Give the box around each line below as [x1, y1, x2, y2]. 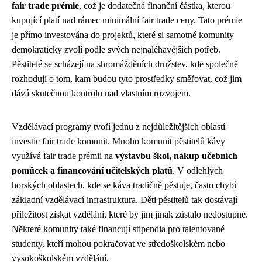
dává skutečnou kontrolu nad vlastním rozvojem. [12, 88, 191, 98]
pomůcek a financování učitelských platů [12, 165, 173, 175]
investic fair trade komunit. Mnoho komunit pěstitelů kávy [12, 136, 225, 146]
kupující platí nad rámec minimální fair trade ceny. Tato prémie [12, 15, 242, 25]
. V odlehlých [173, 165, 223, 175]
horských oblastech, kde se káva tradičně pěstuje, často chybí [12, 180, 236, 190]
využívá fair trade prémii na [12, 150, 115, 161]
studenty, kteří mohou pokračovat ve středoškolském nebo [12, 238, 225, 249]
